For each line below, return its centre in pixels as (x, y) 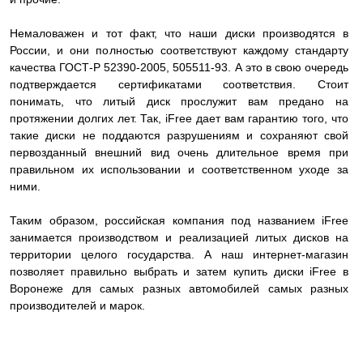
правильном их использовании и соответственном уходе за (179, 169)
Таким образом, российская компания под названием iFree (179, 220)
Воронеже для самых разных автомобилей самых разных (179, 288)
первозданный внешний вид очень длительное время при (179, 152)
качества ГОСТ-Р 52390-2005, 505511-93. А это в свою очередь (179, 67)
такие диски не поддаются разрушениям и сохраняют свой (179, 135)
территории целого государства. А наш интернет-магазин (179, 254)
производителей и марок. (79, 305)
